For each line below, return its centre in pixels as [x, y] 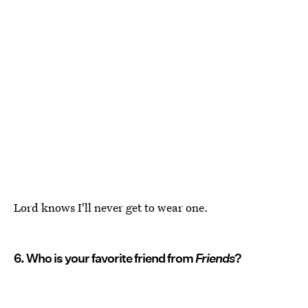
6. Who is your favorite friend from [104, 258]
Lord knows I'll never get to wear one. [111, 207]
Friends [215, 258]
